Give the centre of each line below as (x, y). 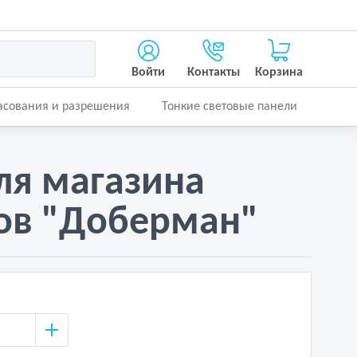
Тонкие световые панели (229, 107)
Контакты (214, 73)
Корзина (279, 73)
